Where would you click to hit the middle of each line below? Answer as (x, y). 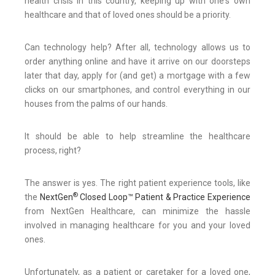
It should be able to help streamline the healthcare (137, 137)
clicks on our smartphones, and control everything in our (137, 90)
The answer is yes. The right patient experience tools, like (137, 183)
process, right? (53, 151)
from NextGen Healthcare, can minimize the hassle (137, 211)
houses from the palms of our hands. (96, 104)
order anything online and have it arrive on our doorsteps (137, 62)
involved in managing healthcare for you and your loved (137, 226)
